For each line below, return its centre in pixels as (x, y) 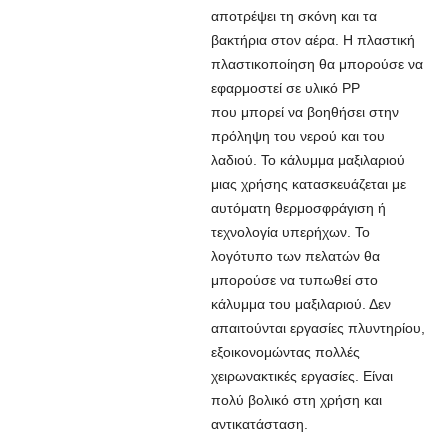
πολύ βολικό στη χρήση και (296, 400)
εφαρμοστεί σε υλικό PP (285, 88)
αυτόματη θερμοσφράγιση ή (298, 208)
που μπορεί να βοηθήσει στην (304, 112)
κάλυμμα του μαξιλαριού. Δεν (300, 304)
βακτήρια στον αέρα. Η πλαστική (312, 40)
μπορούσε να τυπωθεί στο (294, 280)
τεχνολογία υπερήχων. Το (290, 232)
